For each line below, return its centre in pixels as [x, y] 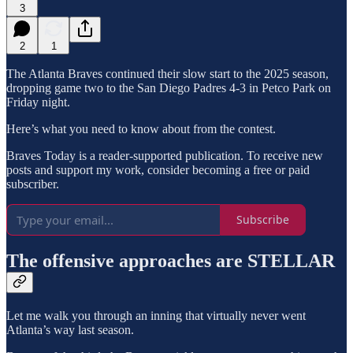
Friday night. [38, 102]
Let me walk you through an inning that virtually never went [156, 316]
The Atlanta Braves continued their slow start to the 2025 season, [167, 73]
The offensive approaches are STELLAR [171, 261]
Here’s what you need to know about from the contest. [141, 128]
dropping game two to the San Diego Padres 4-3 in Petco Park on [169, 87]
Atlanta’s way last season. [70, 330]
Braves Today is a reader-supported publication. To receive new [165, 155]
